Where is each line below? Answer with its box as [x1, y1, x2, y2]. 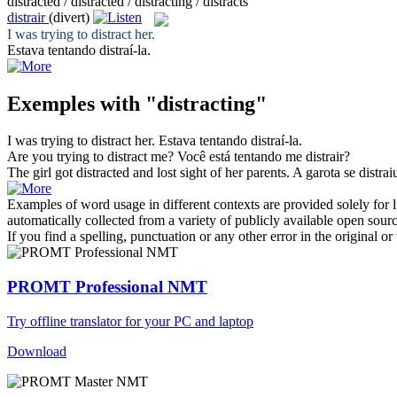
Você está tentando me [177, 149, 306, 165]
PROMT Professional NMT [7, 277, 207, 297]
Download [7, 343, 66, 359]
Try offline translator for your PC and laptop [7, 313, 253, 329]
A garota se [292, 165, 359, 181]
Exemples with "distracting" [7, 91, 267, 115]
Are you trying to [7, 149, 107, 165]
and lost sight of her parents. [129, 165, 290, 181]
